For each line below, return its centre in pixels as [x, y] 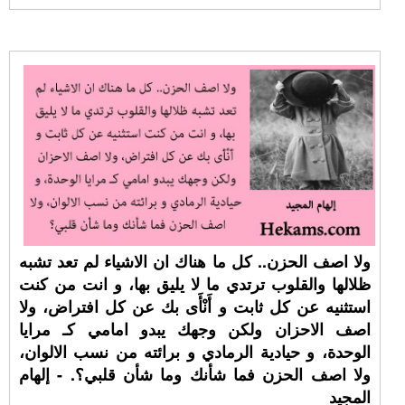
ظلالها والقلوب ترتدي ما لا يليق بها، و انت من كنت [195, 284]
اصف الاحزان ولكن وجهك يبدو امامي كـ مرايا [195, 329]
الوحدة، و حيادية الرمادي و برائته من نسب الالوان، [195, 352]
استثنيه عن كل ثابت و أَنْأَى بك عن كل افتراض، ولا [195, 306]
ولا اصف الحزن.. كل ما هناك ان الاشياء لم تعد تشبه [195, 261]
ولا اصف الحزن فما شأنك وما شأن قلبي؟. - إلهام [195, 374]
